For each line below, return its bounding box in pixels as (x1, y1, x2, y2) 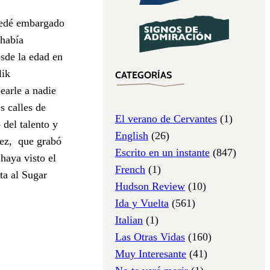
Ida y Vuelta (115, 196, 169, 209)
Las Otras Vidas (115, 230, 185, 243)
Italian (115, 213, 143, 226)
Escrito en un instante (115, 146, 210, 159)
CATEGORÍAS (115, 69, 172, 81)
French (115, 163, 145, 175)
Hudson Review (115, 180, 185, 192)
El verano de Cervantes (115, 112, 217, 125)
